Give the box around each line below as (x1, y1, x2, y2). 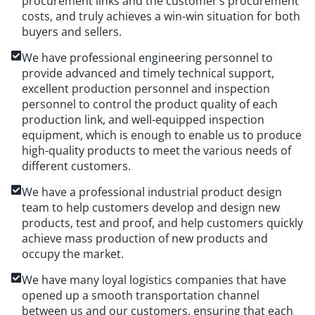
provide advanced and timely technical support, (22, 65, 274, 82)
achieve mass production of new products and (22, 231, 268, 247)
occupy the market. (22, 246, 124, 262)
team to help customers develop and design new (22, 200, 280, 216)
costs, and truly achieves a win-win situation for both (22, 8, 300, 25)
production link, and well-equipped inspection (22, 112, 264, 128)
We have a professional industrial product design (22, 184, 282, 200)
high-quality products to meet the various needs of (22, 143, 291, 159)
